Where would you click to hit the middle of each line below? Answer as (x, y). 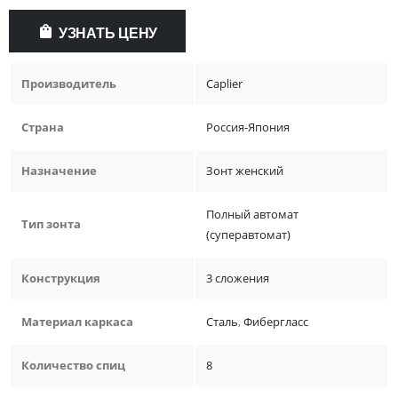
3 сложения (238, 279)
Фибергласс (276, 322)
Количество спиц (73, 366)
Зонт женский (245, 171)
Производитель (69, 84)
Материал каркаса (77, 322)
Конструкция (61, 279)
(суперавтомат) (248, 235)
